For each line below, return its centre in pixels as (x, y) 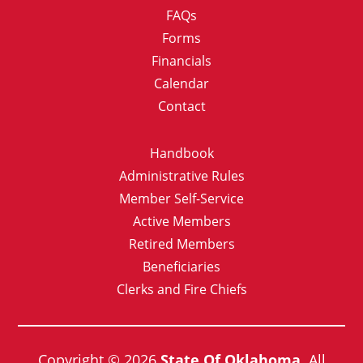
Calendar (181, 84)
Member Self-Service (181, 199)
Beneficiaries (181, 267)
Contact (181, 107)
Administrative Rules (181, 176)
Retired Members (181, 244)
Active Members (181, 222)
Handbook (181, 154)
